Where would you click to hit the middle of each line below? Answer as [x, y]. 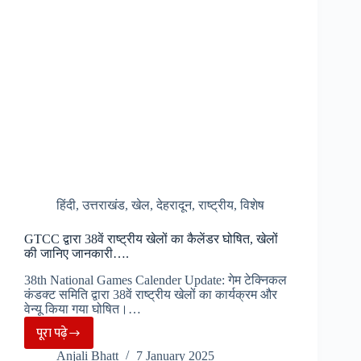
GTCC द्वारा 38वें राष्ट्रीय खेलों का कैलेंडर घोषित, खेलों [151, 239]
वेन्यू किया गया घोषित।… [83, 309]
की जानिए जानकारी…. [77, 254]
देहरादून [174, 205]
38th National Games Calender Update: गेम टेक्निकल [156, 280]
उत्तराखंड [104, 205]
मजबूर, [73, 52]
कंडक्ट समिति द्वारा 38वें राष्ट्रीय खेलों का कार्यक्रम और [151, 295]
